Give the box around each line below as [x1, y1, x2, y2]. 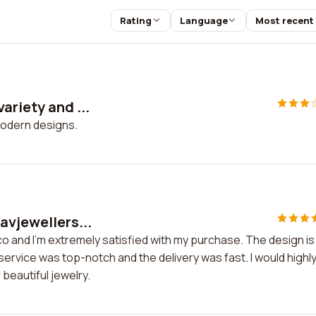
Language [179, 14, 228, 27]
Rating [119, 14, 152, 27]
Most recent [255, 14, 315, 27]
